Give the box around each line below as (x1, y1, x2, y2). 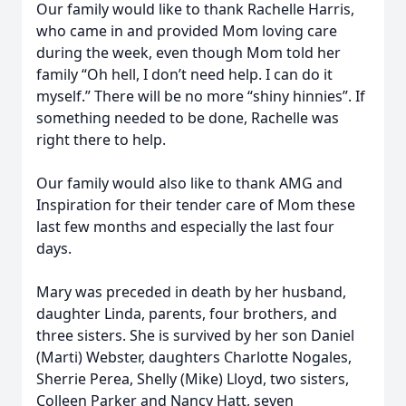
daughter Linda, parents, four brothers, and (36, 304, 337, 324)
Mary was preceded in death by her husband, (36, 282, 346, 302)
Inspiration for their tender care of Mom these (36, 195, 355, 215)
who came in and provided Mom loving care (36, 21, 337, 41)
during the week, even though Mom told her (36, 43, 341, 63)
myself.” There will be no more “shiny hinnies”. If (36, 86, 365, 106)
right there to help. (36, 130, 166, 150)
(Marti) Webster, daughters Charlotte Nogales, (36, 347, 352, 367)
